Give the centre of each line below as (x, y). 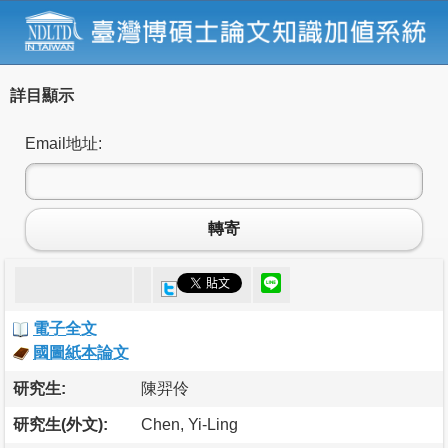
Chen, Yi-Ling (189, 424)
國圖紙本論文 (81, 352)
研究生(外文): (60, 424)
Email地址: (63, 143)
